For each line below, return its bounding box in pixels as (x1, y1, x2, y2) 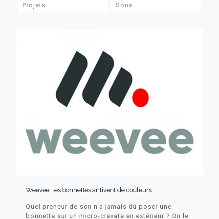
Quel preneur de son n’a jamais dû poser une (26, 202, 172, 210)
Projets (22, 1, 45, 9)
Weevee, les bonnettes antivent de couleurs (26, 186, 152, 194)
